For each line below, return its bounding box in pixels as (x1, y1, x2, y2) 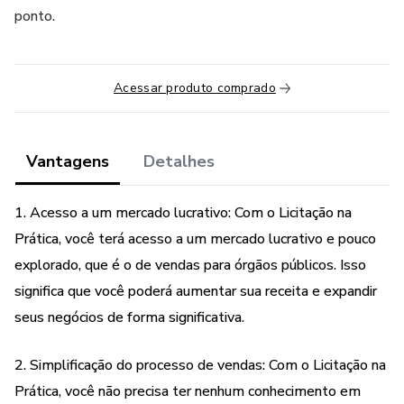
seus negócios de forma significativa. (14, 308, 244, 327)
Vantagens (26, 151, 109, 172)
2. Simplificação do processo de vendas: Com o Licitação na (14, 355, 386, 375)
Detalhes (143, 151, 215, 172)
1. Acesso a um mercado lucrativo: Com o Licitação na (14, 203, 352, 223)
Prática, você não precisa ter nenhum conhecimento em (14, 381, 361, 401)
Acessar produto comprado (114, 79, 276, 96)
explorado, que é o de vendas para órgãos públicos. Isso (14, 255, 366, 275)
